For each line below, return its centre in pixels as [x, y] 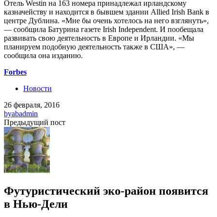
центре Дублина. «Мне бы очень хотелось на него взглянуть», [106, 21]
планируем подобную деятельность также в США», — [94, 47]
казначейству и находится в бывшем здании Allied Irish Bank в [107, 12]
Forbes [15, 72]
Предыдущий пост [35, 123]
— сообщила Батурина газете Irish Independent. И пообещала [104, 30]
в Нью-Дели [36, 204]
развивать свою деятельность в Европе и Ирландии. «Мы [99, 38]
